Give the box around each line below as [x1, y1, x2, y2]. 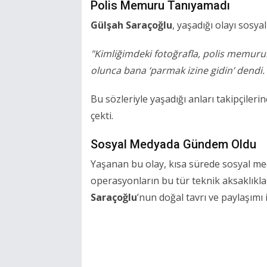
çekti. [91, 109, 113, 123]
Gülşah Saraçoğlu [91, 18, 172, 32]
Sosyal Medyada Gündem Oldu [91, 137, 256, 152]
